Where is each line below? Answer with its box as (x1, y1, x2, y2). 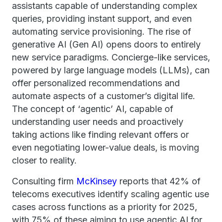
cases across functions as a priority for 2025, (12, 202, 197, 212)
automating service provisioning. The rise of (12, 26, 191, 37)
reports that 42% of (117, 176, 201, 186)
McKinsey (76, 176, 117, 186)
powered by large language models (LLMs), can (12, 65, 210, 75)
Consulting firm (12, 176, 76, 186)
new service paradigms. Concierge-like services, (12, 52, 210, 62)
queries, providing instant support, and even (12, 13, 192, 24)
